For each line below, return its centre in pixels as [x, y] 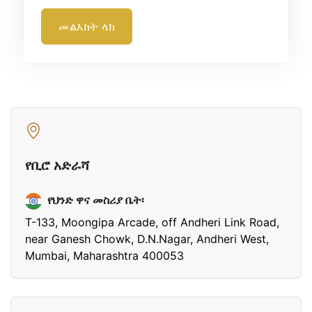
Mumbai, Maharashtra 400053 [104, 256]
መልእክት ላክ [87, 27]
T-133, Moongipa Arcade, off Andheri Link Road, [152, 223]
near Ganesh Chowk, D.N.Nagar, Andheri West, [147, 239]
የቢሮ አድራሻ [57, 165]
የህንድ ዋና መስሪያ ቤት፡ [96, 200]
